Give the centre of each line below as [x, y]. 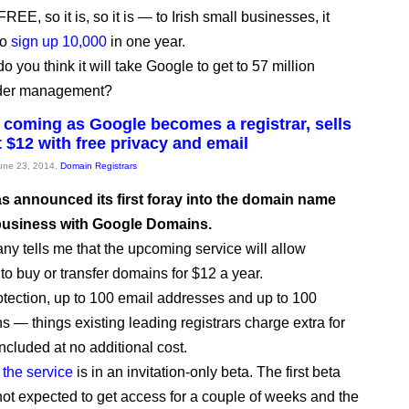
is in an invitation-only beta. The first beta [207, 372]
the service [38, 372]
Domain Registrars [99, 166]
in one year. [146, 42]
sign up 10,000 [59, 42]
